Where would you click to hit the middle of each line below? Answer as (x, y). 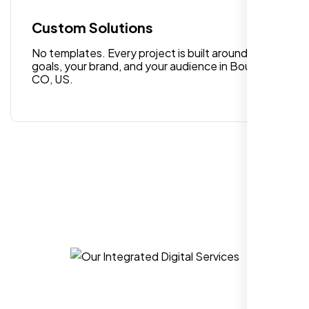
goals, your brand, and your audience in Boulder (151, 66)
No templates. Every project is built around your (152, 52)
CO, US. (52, 79)
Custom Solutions (92, 27)
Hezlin (32, 159)
